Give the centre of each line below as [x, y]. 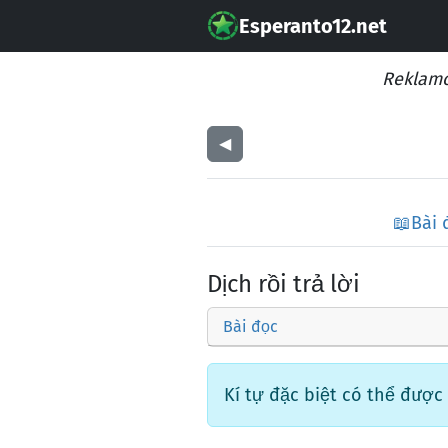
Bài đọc [250, 326]
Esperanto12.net [313, 26]
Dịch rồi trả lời [283, 284]
